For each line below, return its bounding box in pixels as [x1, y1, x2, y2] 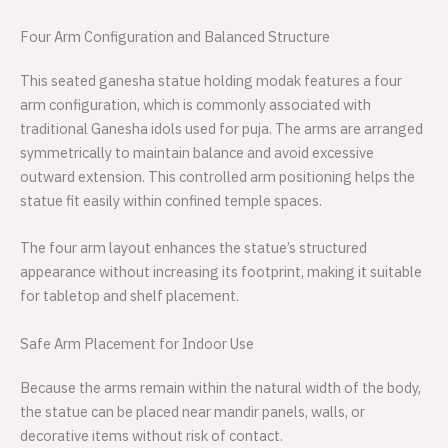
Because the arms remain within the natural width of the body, [20, 377, 421, 397]
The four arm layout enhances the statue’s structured [20, 238, 367, 258]
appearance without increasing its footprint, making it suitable [20, 262, 422, 282]
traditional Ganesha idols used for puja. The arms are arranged [20, 119, 423, 139]
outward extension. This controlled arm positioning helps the [20, 167, 415, 187]
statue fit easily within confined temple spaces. [20, 191, 322, 211]
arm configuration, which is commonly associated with [20, 95, 371, 115]
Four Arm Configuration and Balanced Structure [20, 27, 330, 47]
